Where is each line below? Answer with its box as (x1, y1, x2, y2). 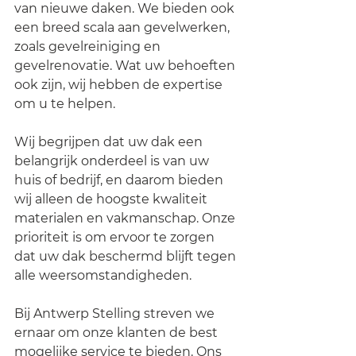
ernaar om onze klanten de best (14, 324, 221, 340)
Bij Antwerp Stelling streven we (14, 305, 218, 321)
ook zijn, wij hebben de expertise (14, 76, 226, 92)
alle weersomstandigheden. (14, 267, 192, 283)
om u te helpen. (14, 95, 115, 111)
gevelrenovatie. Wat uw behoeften (14, 57, 238, 73)
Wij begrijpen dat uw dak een (14, 133, 206, 149)
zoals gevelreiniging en (14, 38, 161, 54)
